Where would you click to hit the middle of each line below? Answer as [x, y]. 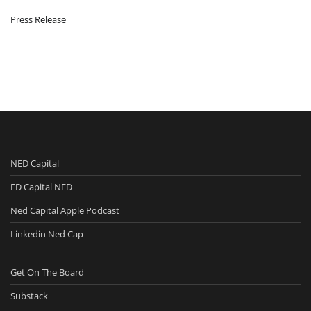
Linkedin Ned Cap [47, 234]
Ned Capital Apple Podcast [65, 211]
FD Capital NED [41, 187]
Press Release [38, 20]
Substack [29, 296]
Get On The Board [47, 272]
